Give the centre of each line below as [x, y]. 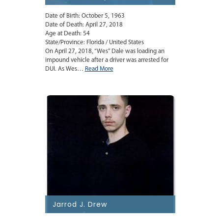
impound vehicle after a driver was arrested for [107, 60]
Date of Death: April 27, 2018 [84, 25]
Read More [99, 69]
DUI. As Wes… [65, 69]
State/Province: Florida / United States [94, 43]
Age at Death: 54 [67, 34]
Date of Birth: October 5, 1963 [85, 16]
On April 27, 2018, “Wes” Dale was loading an [105, 52]
